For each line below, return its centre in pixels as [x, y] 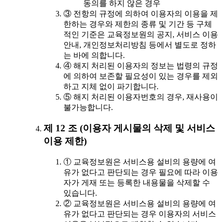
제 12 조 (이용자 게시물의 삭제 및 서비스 [129, 128]
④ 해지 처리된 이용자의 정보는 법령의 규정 [141, 65]
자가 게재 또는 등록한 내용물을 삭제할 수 [137, 183]
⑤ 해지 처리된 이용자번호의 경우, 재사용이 [141, 97]
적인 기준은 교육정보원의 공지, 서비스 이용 [141, 34]
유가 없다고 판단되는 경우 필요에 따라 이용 [141, 172]
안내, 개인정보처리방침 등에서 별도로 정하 [140, 45]
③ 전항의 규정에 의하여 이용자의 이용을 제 [141, 13]
